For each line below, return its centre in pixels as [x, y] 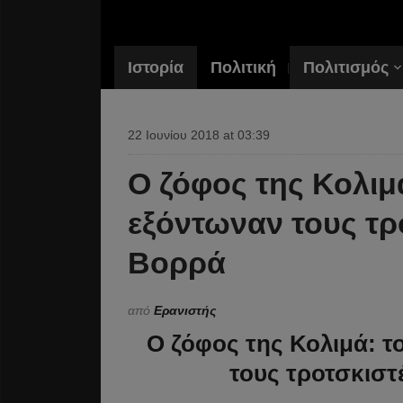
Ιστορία [156, 67]
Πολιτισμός [346, 67]
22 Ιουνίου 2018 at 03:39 [199, 135]
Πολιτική [243, 67]
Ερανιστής [185, 310]
